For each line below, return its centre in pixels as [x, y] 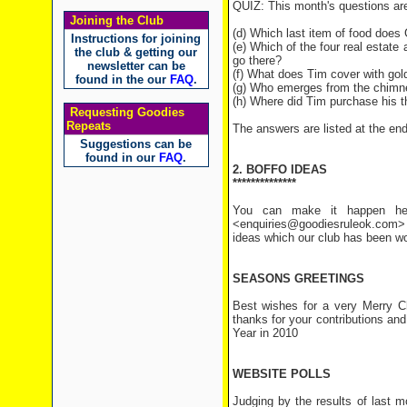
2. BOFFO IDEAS [279, 169]
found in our [122, 158]
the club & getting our [136, 52]
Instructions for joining [136, 39]
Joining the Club [114, 20]
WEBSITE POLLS [281, 374]
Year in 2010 [265, 333]
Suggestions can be [136, 144]
